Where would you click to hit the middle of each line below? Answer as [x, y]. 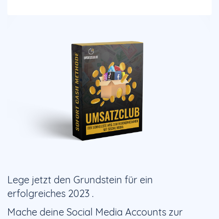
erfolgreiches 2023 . [51, 193]
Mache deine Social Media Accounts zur [95, 212]
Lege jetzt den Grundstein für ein [80, 179]
